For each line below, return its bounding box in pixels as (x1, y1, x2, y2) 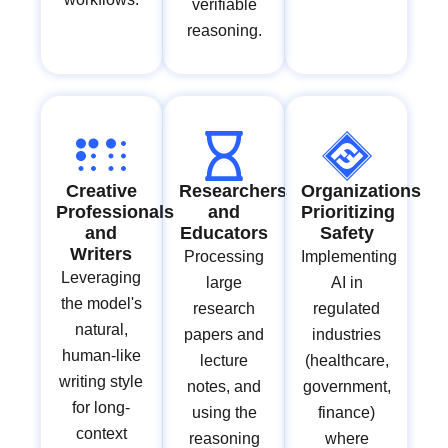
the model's (60, 295, 142, 313)
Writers (70, 244, 133, 265)
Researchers (178, 181, 287, 202)
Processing (184, 248, 264, 266)
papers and (184, 326, 264, 344)
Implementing (301, 248, 398, 266)
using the (191, 404, 257, 422)
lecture (200, 352, 248, 370)
